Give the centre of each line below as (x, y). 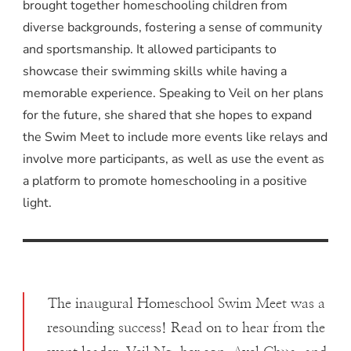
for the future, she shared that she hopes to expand (167, 115)
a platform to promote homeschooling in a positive (165, 181)
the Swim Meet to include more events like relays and (175, 137)
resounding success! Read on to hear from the (186, 328)
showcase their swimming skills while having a (155, 71)
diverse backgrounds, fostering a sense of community (172, 27)
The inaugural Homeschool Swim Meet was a (186, 304)
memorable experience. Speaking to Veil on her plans (173, 93)
